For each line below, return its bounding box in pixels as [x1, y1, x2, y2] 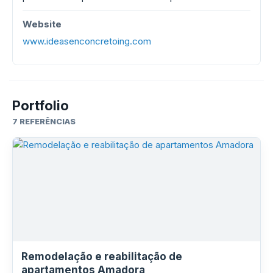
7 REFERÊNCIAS [12, 116, 76, 126]
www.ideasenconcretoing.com [23, 35, 151, 47]
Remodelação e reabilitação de [21, 250, 182, 263]
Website [23, 18, 62, 30]
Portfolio [12, 97, 69, 113]
